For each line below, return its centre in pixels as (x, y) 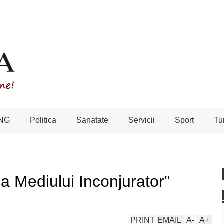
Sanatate (92, 120)
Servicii (142, 120)
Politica (43, 120)
